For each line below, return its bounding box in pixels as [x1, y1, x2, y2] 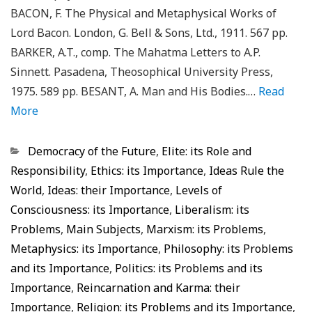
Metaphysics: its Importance [10, 241, 158, 256]
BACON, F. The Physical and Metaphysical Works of [10, 6, 276, 21]
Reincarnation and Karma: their [77, 280, 240, 295]
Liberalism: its [175, 202, 249, 217]
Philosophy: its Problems [164, 241, 293, 256]
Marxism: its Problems [146, 221, 263, 237]
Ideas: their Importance [47, 182, 170, 198]
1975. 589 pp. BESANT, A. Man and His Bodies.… [10, 84, 258, 99]
